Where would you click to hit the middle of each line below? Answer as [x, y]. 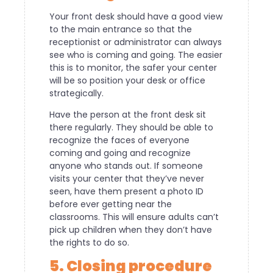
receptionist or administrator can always [136, 42]
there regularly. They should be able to [131, 128]
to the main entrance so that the [121, 29]
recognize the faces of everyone [119, 140]
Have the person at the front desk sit [128, 115]
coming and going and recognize [120, 153]
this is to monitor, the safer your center [133, 67]
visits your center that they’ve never [127, 179]
